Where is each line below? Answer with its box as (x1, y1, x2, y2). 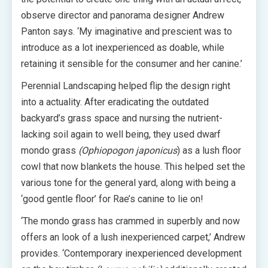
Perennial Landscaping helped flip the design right (21, 80, 230, 92)
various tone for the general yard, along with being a (21, 177, 236, 188)
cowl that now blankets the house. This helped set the (21, 161, 245, 172)
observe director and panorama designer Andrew (21, 10, 224, 21)
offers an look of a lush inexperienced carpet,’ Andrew (21, 232, 245, 243)
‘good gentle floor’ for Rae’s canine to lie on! (21, 193, 203, 205)
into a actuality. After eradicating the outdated (21, 96, 209, 108)
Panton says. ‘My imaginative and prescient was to (21, 26, 232, 37)
